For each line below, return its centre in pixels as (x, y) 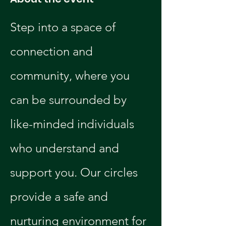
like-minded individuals (74, 124)
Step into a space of (64, 27)
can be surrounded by (70, 100)
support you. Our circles (75, 172)
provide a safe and (61, 196)
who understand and (66, 148)
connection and (53, 51)
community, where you (71, 75)
